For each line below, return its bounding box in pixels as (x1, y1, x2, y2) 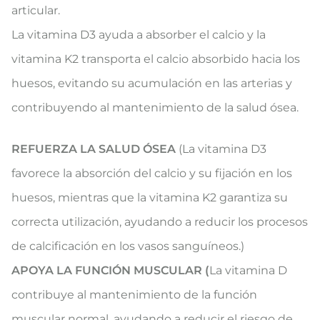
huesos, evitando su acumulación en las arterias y (11, 76, 292, 91)
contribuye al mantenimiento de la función (11, 288, 257, 302)
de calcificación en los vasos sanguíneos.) (11, 239, 244, 254)
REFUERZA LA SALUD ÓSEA (11, 142, 176, 156)
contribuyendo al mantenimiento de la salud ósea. (11, 101, 299, 115)
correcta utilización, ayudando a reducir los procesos (11, 215, 308, 229)
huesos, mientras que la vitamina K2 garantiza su (11, 191, 288, 205)
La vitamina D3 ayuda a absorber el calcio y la (11, 28, 266, 42)
